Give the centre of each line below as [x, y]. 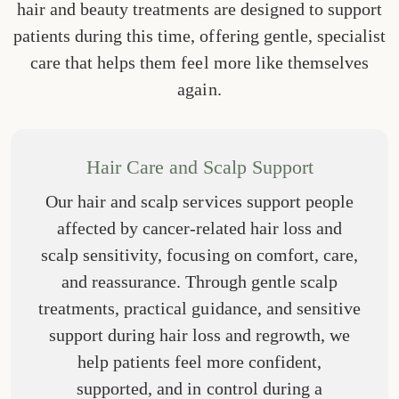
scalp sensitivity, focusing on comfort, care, [199, 254]
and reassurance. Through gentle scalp [199, 281]
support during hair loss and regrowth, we [199, 334]
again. [199, 89]
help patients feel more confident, [199, 361]
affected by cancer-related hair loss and [199, 228]
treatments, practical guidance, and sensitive [199, 308]
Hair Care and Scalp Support [199, 167]
